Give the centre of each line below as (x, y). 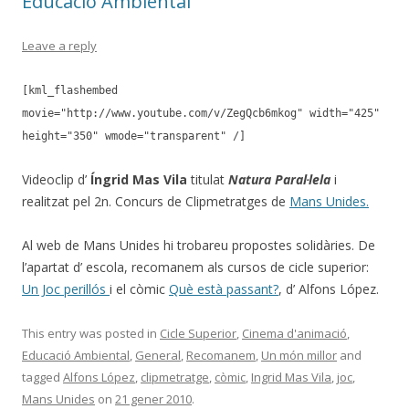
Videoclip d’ (56, 179)
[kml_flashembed (70, 90)
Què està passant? (224, 289)
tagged (42, 377)
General (158, 355)
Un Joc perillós (66, 289)
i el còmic (139, 289)
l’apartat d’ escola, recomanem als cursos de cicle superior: (195, 267)
